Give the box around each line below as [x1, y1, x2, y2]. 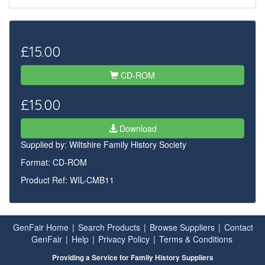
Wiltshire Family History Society [69, 138, 186, 150]
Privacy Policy [98, 233, 150, 245]
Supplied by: [21, 138, 69, 150]
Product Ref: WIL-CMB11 [21, 173, 114, 186]
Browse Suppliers [150, 221, 215, 233]
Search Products [78, 221, 140, 233]
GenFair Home [13, 221, 69, 233]
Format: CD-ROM [21, 156, 87, 168]
